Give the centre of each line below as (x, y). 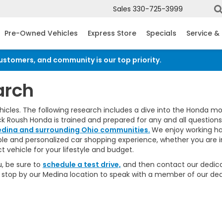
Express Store (112, 33)
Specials (161, 33)
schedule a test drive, (82, 165)
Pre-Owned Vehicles (41, 33)
